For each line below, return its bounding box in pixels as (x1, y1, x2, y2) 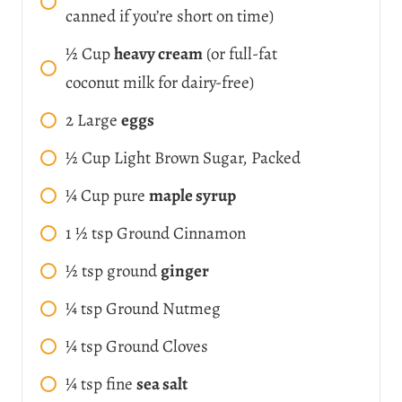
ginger (161, 258, 209, 283)
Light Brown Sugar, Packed (114, 145, 301, 170)
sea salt (136, 371, 188, 396)
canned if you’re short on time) (66, 4, 274, 28)
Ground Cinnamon (117, 221, 246, 245)
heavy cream (114, 41, 203, 66)
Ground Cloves (106, 334, 208, 358)
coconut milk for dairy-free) (66, 70, 254, 94)
